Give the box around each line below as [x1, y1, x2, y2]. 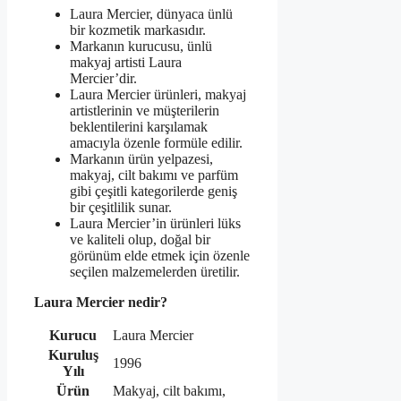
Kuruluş [47, 347, 98, 363]
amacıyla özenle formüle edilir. [70, 135, 243, 151]
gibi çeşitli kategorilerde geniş [70, 183, 237, 200]
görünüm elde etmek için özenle [70, 248, 250, 264]
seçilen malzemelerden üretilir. [70, 264, 240, 280]
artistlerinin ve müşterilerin [70, 103, 219, 119]
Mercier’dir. [70, 71, 137, 87]
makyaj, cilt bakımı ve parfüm [70, 167, 238, 183]
